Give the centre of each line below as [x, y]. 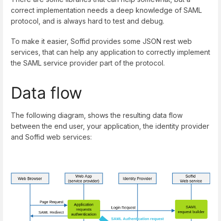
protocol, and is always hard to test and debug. [88, 21]
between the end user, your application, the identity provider [110, 126]
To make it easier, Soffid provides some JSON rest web [101, 41]
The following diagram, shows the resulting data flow [97, 115]
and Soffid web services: [51, 137]
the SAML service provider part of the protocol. [88, 63]
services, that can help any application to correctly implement [110, 52]
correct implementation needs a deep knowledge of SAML [106, 10]
